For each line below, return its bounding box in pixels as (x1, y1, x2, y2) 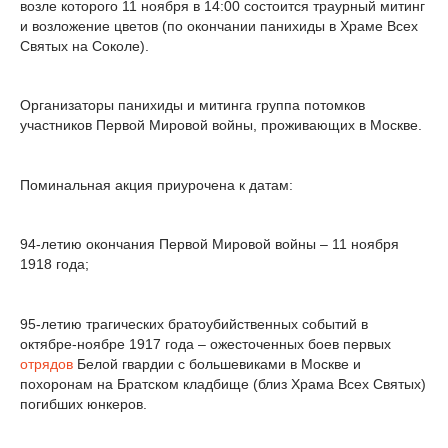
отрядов (20, 355, 73, 372)
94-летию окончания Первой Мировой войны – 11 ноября (20, 236, 399, 253)
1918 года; (20, 256, 89, 273)
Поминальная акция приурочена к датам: (20, 176, 293, 193)
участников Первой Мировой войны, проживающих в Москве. (20, 117, 422, 134)
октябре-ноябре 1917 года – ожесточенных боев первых (20, 335, 391, 352)
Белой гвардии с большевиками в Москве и (73, 355, 361, 372)
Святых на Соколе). (20, 37, 149, 54)
